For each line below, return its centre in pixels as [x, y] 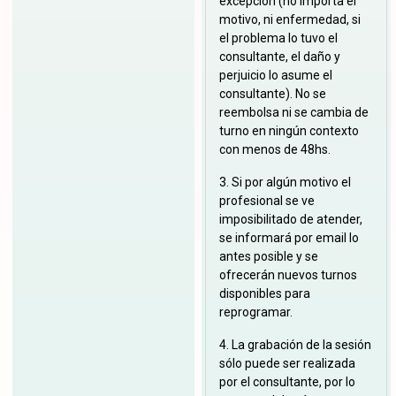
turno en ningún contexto [289, 131]
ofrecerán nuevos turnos [289, 275]
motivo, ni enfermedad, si [290, 20]
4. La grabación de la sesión [296, 345]
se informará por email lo [289, 238]
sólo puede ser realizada [288, 364]
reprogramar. [256, 312]
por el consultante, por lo [288, 382]
